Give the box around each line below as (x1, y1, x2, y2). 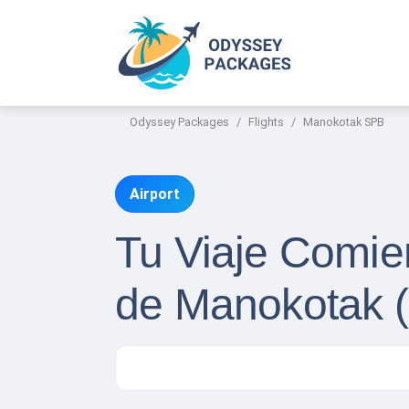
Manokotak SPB (303, 115, 384, 129)
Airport (130, 185, 181, 204)
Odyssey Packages (130, 115, 229, 129)
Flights (248, 115, 284, 129)
